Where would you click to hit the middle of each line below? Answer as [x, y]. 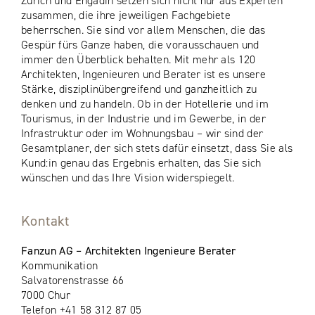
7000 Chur [46, 295]
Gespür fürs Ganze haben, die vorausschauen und [140, 45]
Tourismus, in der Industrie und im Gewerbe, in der [144, 118]
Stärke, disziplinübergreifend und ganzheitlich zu [139, 89]
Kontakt [45, 221]
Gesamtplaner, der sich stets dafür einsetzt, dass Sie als [157, 148]
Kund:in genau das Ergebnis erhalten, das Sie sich [141, 163]
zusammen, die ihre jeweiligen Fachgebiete [126, 15]
